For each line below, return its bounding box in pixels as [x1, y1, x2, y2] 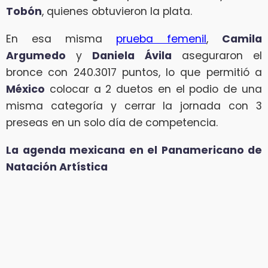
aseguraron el [171, 48, 263, 63]
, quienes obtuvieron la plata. [42, 4, 192, 19]
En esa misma [6, 31, 116, 46]
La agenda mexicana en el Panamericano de [6, 142, 262, 157]
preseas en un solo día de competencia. [6, 115, 218, 130]
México [6, 81, 45, 96]
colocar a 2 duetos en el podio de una [45, 81, 262, 96]
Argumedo [6, 48, 66, 63]
